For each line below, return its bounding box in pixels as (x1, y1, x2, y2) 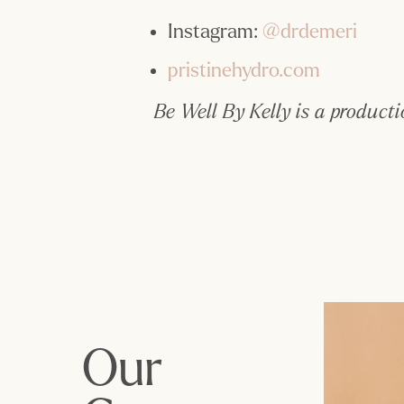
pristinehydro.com (168, 59, 321, 81)
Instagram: (168, 21, 263, 43)
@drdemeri (262, 21, 358, 43)
